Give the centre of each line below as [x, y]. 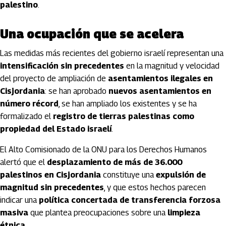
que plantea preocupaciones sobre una [98, 213]
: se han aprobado [77, 91]
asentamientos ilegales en [160, 78]
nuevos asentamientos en [160, 91]
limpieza [184, 213]
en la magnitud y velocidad [172, 66]
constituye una [128, 175]
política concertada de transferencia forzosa [130, 200]
